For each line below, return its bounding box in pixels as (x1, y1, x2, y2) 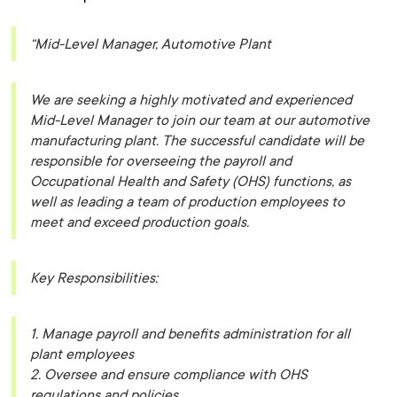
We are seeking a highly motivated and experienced (30, 91, 353, 108)
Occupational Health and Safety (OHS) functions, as (30, 173, 352, 190)
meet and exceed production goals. (30, 214, 250, 230)
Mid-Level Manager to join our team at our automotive (30, 112, 370, 128)
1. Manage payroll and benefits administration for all (30, 325, 351, 342)
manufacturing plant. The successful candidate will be (30, 132, 365, 149)
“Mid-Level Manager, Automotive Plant (30, 35, 272, 52)
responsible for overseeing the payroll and (30, 152, 292, 169)
